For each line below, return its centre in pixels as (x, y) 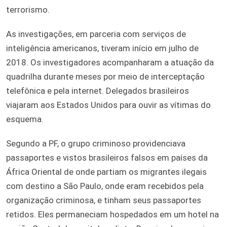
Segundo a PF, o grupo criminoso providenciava (96, 143)
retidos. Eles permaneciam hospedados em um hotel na (112, 214)
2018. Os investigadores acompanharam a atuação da (110, 62)
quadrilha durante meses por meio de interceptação (105, 76)
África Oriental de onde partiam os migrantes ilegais (106, 172)
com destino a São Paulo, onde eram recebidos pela (105, 186)
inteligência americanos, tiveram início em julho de (102, 48)
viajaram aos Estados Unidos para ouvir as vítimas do (108, 105)
